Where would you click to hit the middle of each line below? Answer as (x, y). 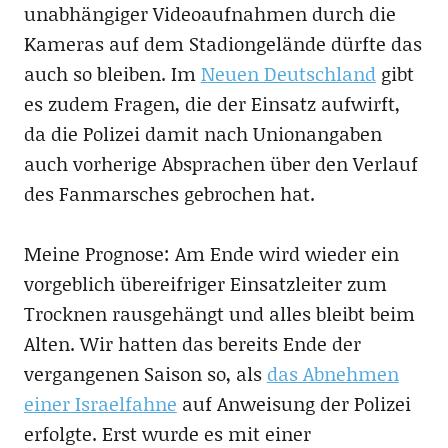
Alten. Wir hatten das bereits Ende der (192, 344)
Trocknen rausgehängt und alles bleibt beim (219, 314)
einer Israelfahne (100, 404)
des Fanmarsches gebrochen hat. (169, 194)
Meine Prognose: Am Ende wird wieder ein (211, 254)
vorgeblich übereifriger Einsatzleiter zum (205, 284)
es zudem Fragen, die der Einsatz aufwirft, (211, 104)
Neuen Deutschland (288, 74)
